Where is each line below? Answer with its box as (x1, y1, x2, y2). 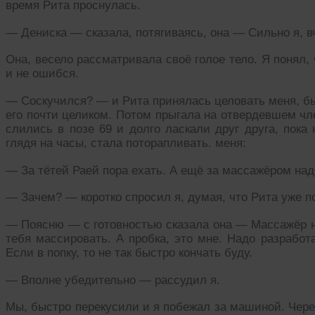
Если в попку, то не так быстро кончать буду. (6, 245, 252, 259)
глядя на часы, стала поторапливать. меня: (6, 136, 246, 150)
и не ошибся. (6, 67, 79, 81)
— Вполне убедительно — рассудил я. (6, 273, 220, 287)
